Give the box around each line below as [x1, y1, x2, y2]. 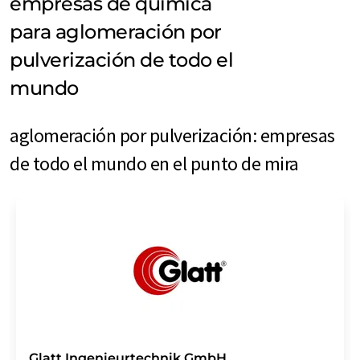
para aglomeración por [10, 19, 222, 43]
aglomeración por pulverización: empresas [10, 122, 335, 148]
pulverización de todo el [10, 47, 234, 72]
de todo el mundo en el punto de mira [10, 150, 299, 176]
